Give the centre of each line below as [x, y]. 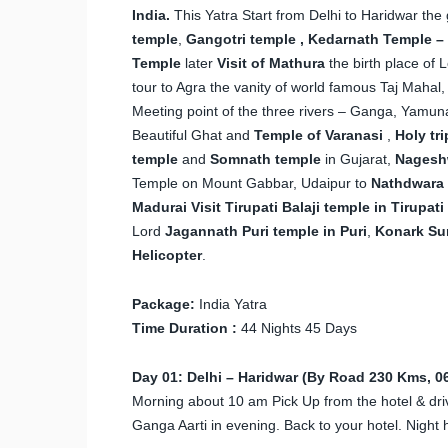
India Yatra [231, 303]
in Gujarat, [358, 158]
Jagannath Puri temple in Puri [266, 230]
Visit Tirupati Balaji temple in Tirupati [317, 206]
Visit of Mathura [271, 62]
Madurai [159, 206]
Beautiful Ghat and [193, 134]
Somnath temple [265, 158]
